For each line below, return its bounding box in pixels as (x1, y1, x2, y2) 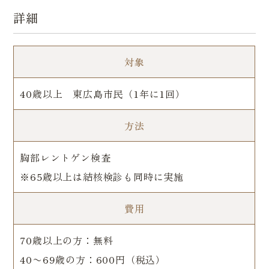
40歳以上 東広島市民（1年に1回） (20, 86, 186, 101)
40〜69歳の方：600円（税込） (20, 252, 166, 267)
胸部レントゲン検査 (20, 150, 111, 165)
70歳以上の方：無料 (20, 233, 113, 248)
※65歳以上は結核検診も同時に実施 (20, 169, 184, 184)
